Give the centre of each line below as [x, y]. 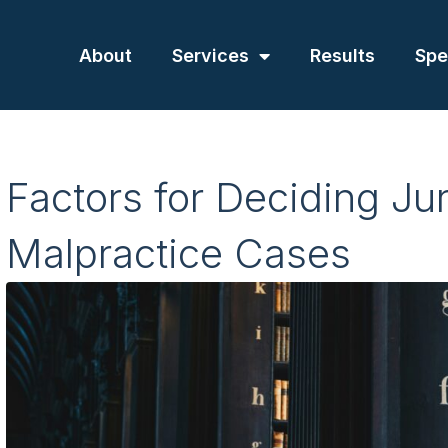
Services [210, 55]
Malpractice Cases [178, 253]
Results [342, 55]
